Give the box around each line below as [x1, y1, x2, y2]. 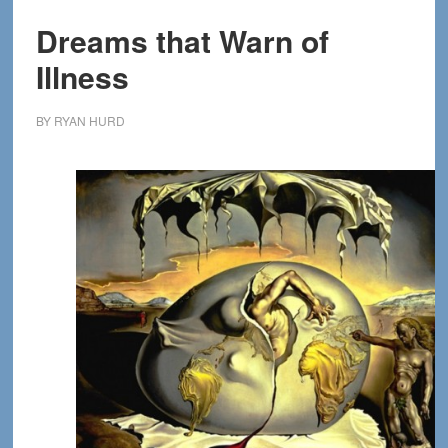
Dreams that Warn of [35, 19, 329, 62]
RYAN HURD [53, 112, 125, 129]
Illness [35, 55, 129, 98]
